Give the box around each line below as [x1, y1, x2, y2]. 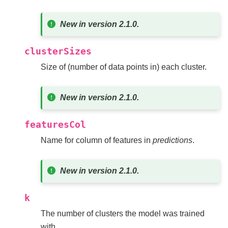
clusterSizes [24, 46, 92, 56]
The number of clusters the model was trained [41, 209, 205, 218]
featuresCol [24, 119, 86, 130]
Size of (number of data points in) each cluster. [41, 62, 207, 71]
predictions [153, 135, 192, 145]
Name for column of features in [41, 135, 153, 145]
